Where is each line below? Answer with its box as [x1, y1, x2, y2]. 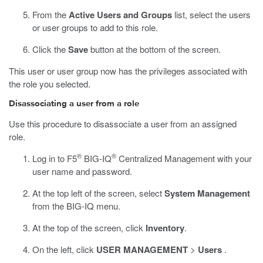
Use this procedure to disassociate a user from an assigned [9, 117, 237, 130]
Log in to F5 [32, 152, 77, 164]
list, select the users [172, 8, 251, 21]
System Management [164, 187, 250, 200]
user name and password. [32, 165, 132, 177]
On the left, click [32, 243, 96, 255]
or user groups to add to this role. [32, 21, 158, 33]
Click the [32, 43, 68, 55]
